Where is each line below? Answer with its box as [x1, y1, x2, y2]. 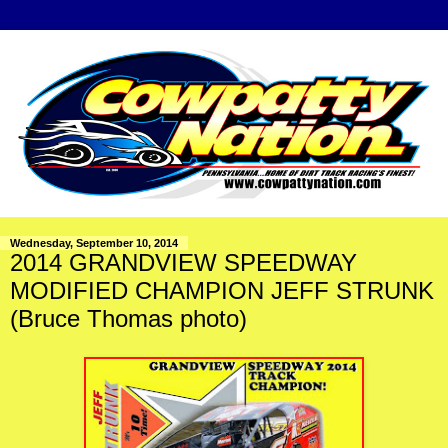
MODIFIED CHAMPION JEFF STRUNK [10, 277, 434, 305]
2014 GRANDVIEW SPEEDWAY [10, 249, 357, 277]
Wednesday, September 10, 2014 [10, 237, 178, 250]
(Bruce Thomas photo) [10, 305, 247, 333]
